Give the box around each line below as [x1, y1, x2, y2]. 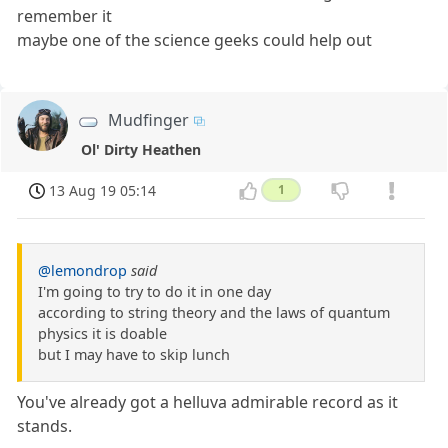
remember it [17, 4, 113, 27]
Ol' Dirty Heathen [81, 140, 202, 160]
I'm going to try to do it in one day [38, 282, 271, 302]
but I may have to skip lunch [38, 345, 230, 365]
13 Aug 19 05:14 [49, 181, 157, 201]
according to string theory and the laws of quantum [38, 303, 390, 323]
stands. [17, 415, 73, 438]
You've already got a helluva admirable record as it [17, 391, 399, 414]
